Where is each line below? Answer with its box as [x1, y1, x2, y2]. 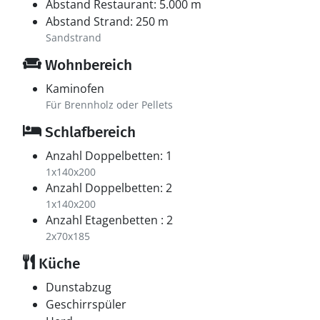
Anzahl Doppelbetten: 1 [46, 148, 172, 164]
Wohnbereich [41, 56, 132, 74]
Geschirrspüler [46, 296, 126, 312]
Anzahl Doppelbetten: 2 [46, 180, 172, 196]
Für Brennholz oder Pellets [46, 98, 173, 111]
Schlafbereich [41, 123, 136, 141]
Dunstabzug [46, 279, 111, 295]
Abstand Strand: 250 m [46, 14, 169, 29]
